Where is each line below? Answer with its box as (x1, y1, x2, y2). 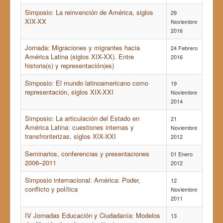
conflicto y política (25, 184, 78, 194)
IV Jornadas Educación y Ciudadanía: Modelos (25, 211, 160, 221)
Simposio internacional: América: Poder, (25, 175, 140, 185)
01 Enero (171, 150, 193, 158)
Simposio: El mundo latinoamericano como (25, 78, 148, 88)
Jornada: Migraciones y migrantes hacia (25, 43, 140, 53)
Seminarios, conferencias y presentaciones (25, 149, 149, 159)
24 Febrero (171, 44, 198, 52)
